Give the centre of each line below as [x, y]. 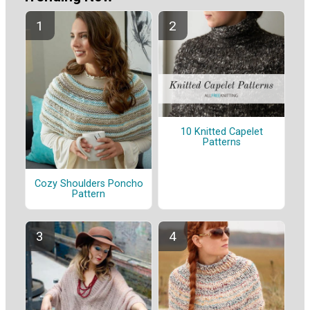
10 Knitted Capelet [221, 132]
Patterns [221, 143]
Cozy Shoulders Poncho [89, 183]
